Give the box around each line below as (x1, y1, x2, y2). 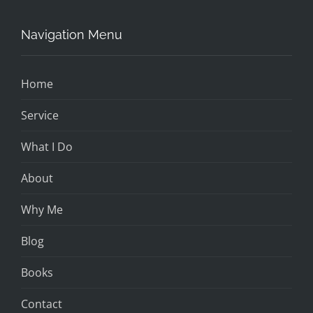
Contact (21, 296, 62, 312)
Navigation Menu (21, 27, 122, 42)
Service (21, 107, 59, 123)
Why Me (21, 201, 63, 217)
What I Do (21, 138, 73, 154)
